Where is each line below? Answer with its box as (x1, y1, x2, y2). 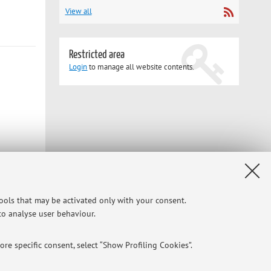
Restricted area (69, 48, 125, 60)
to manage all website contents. (87, 61, 195, 72)
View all (65, 5, 92, 16)
